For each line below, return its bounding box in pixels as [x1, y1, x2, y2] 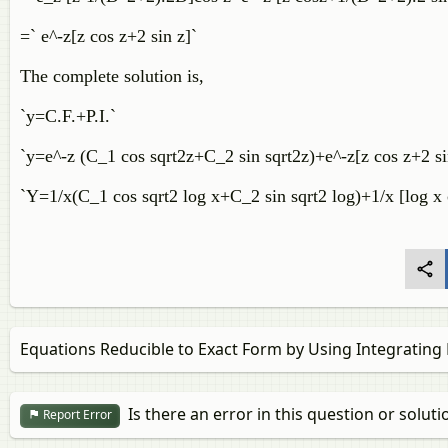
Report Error [40, 406, 112, 424]
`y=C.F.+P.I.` [20, 106, 121, 126]
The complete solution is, [20, 66, 209, 86]
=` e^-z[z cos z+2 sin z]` [20, 26, 202, 46]
